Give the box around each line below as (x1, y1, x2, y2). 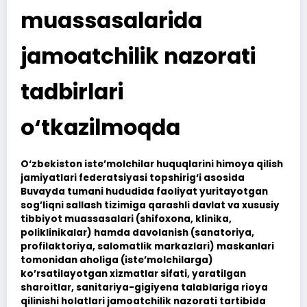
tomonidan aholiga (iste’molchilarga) (21, 253, 213, 267)
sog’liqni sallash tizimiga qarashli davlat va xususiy (21, 198, 280, 212)
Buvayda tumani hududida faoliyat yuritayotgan (21, 184, 268, 198)
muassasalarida (21, 5, 202, 36)
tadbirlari (21, 76, 123, 107)
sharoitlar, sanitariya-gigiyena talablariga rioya (21, 280, 268, 294)
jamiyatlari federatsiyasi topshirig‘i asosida (21, 171, 245, 184)
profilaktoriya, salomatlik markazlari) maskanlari (21, 239, 274, 253)
